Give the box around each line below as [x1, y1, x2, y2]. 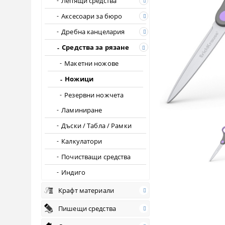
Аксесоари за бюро [61, 11, 123, 21]
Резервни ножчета [64, 90, 124, 99]
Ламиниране [61, 105, 102, 115]
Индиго [61, 167, 85, 177]
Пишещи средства [58, 203, 116, 213]
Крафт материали [58, 185, 114, 195]
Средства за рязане [62, 43, 130, 52]
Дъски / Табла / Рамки [61, 121, 132, 130]
